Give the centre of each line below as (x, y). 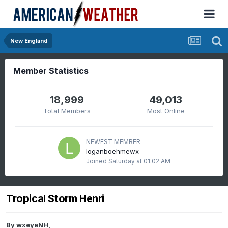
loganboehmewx (112, 151)
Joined (97, 161)
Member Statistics (51, 71)
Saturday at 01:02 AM (139, 161)
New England (29, 41)
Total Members (67, 111)
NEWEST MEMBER (113, 142)
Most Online (166, 111)
